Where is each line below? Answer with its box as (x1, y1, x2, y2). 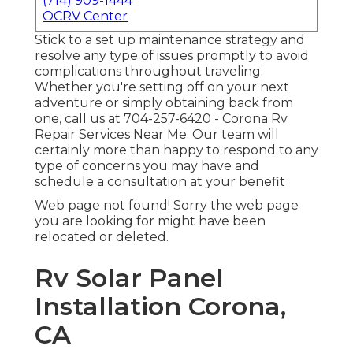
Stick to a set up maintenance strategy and (35, 32, 305, 48)
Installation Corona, (35, 291, 286, 322)
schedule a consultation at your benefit (35, 174, 285, 190)
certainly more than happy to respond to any (35, 143, 318, 158)
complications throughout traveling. (35, 64, 263, 80)
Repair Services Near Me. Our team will (35, 127, 279, 143)
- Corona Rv (211, 111, 288, 127)
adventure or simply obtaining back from (35, 95, 293, 111)
